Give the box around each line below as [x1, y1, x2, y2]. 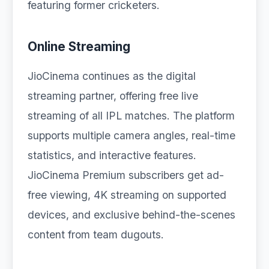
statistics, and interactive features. [28, 149, 196, 162]
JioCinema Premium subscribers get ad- [28, 169, 224, 181]
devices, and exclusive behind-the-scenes [28, 208, 235, 221]
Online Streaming [28, 39, 130, 54]
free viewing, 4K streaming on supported [28, 189, 226, 201]
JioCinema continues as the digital [28, 70, 196, 82]
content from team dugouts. [28, 228, 164, 241]
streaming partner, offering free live [28, 89, 198, 102]
